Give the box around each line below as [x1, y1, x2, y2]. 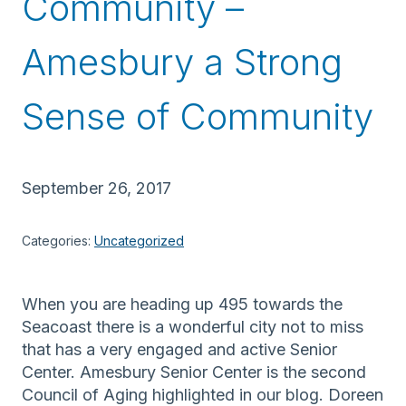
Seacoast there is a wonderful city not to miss [22, 316, 363, 336]
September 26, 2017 [22, 178, 171, 198]
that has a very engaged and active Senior [22, 339, 337, 359]
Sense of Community [22, 93, 373, 139]
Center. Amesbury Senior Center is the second [22, 362, 366, 382]
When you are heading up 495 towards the [22, 294, 343, 314]
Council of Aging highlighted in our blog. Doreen [22, 384, 383, 404]
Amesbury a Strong [22, 39, 343, 84]
